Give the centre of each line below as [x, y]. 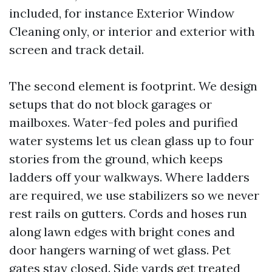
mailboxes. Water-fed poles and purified [124, 122]
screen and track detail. [76, 49]
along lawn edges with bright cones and [122, 232]
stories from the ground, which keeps [116, 159]
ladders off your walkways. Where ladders [129, 177]
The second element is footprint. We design [133, 86]
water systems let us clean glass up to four [131, 141]
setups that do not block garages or [110, 104]
